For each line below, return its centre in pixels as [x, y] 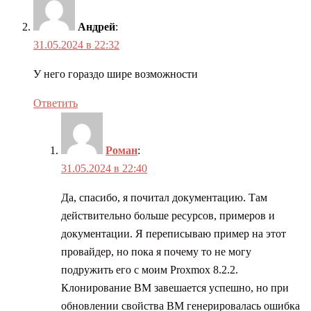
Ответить [56, 103]
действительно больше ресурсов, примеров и [168, 216]
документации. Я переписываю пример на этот [174, 234]
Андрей [96, 27]
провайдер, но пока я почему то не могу [156, 252]
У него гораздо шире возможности [116, 74]
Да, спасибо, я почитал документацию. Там [164, 197]
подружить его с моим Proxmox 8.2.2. [150, 270]
